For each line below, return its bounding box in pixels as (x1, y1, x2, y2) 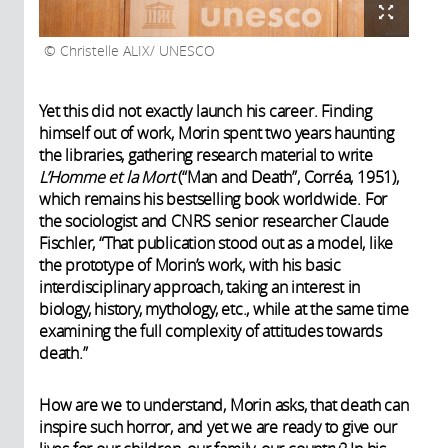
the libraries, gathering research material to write (39, 143, 373, 166)
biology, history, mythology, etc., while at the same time (39, 297, 409, 320)
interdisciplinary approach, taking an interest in (39, 275, 361, 298)
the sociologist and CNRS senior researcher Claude (39, 209, 390, 232)
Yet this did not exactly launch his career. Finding (39, 99, 372, 122)
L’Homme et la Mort (39, 165, 175, 188)
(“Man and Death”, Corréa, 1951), (174, 165, 399, 188)
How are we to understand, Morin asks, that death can (39, 393, 409, 416)
